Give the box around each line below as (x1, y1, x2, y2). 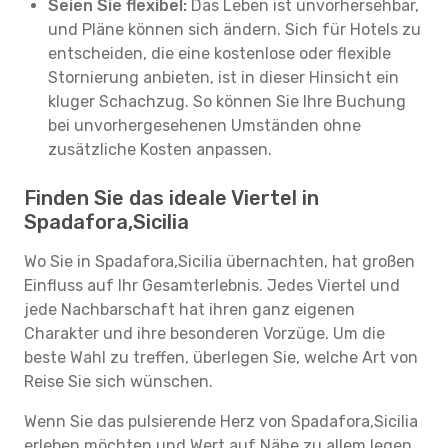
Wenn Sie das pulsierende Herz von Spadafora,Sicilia (24, 412, 418, 431)
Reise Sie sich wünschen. (24, 372, 213, 391)
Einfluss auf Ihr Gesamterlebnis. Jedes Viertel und (24, 276, 400, 295)
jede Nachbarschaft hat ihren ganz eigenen (24, 300, 355, 319)
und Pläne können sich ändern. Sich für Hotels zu (48, 20, 421, 39)
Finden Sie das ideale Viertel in (24, 186, 319, 210)
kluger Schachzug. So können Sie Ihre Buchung (48, 92, 406, 111)
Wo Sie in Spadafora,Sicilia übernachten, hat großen (24, 252, 415, 271)
